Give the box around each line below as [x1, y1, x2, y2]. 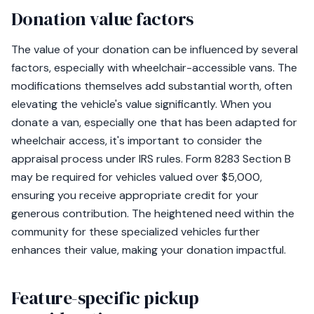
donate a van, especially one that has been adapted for [11, 115, 297, 130]
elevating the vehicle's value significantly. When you [11, 97, 271, 111]
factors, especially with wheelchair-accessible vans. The [11, 60, 297, 75]
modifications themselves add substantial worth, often [11, 78, 292, 93]
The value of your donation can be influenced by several [11, 42, 298, 57]
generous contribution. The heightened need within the [11, 206, 294, 221]
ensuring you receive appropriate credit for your [11, 188, 259, 203]
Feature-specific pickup [11, 285, 199, 310]
